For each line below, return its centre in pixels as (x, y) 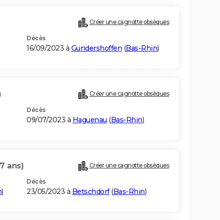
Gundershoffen (96, 48)
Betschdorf (91, 192)
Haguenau (90, 120)
